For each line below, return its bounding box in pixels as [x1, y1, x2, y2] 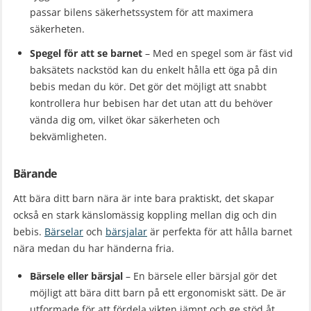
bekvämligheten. [30, 130, 107, 144]
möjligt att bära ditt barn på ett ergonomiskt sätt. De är [30, 286, 286, 300]
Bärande [13, 166, 57, 182]
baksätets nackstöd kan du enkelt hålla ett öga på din [30, 63, 278, 77]
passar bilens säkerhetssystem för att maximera [30, 5, 253, 19]
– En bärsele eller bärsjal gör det [123, 269, 277, 283]
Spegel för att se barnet [30, 47, 142, 60]
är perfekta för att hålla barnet [147, 225, 292, 239]
